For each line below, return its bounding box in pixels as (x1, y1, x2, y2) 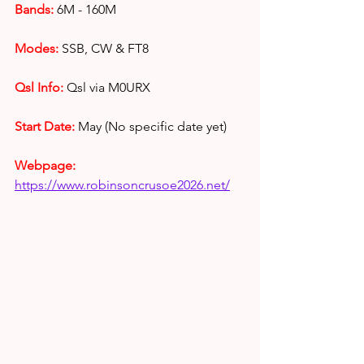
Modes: (15, 41, 58, 56)
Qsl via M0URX (67, 80, 150, 95)
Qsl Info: (15, 80, 63, 95)
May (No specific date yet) (75, 119, 227, 134)
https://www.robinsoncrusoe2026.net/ (15, 177, 230, 193)
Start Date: (15, 119, 75, 134)
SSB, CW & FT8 (58, 41, 149, 56)
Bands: (15, 2, 54, 17)
